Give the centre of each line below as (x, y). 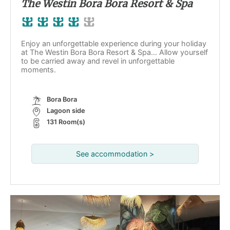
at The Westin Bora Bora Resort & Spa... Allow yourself (114, 52)
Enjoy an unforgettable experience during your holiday (114, 43)
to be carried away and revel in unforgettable (98, 61)
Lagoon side (66, 111)
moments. (39, 70)
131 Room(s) (66, 122)
